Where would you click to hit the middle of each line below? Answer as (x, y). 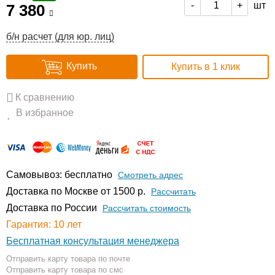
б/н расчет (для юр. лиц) (60, 37)
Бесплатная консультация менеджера (93, 241)
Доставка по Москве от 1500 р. (76, 191)
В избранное (45, 113)
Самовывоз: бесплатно (59, 175)
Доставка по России (52, 208)
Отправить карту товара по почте (68, 259)
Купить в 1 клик (206, 67)
